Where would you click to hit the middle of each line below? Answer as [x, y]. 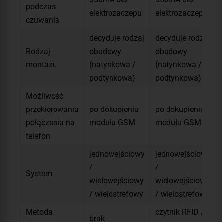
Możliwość [45, 96]
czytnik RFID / [180, 212]
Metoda [39, 212]
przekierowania [52, 109]
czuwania [43, 20]
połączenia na [50, 122]
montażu [41, 64]
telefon [38, 136]
